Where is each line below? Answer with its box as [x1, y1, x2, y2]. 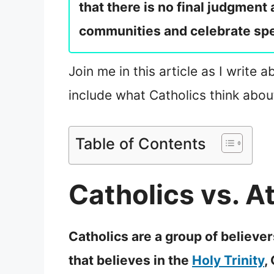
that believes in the [68, 253, 192, 268]
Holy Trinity [192, 253, 264, 268]
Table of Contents [75, 135, 206, 154]
